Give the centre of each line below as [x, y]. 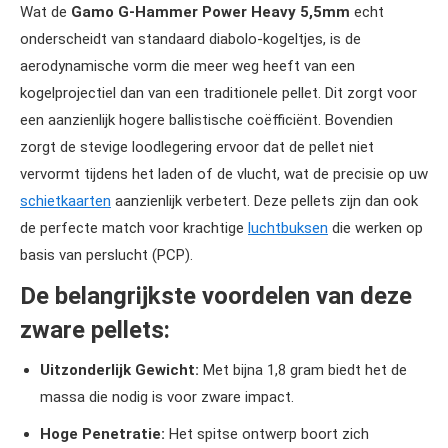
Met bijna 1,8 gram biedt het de [303, 370]
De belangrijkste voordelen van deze [216, 296]
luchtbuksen [288, 228]
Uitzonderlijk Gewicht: [119, 370]
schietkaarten [65, 201]
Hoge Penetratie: [102, 434]
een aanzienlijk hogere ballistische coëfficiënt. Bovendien [206, 120]
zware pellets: [95, 330]
